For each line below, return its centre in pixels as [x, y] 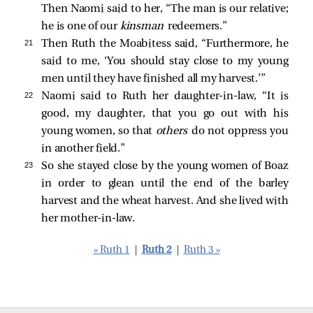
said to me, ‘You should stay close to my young [165, 61]
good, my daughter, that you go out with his [165, 114]
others [174, 131]
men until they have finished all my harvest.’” [153, 79]
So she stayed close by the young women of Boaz [165, 166]
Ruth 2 [156, 250]
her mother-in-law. [88, 218]
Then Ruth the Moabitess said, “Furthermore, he [165, 44]
